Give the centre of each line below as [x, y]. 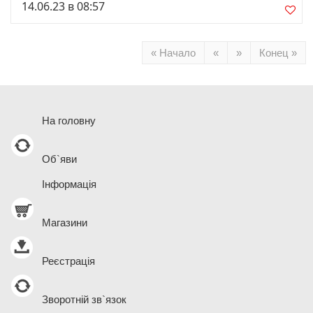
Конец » [278, 53]
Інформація [69, 184]
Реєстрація [68, 261]
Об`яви [59, 159]
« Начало [173, 53]
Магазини [65, 223]
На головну [69, 121]
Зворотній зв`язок [84, 299]
